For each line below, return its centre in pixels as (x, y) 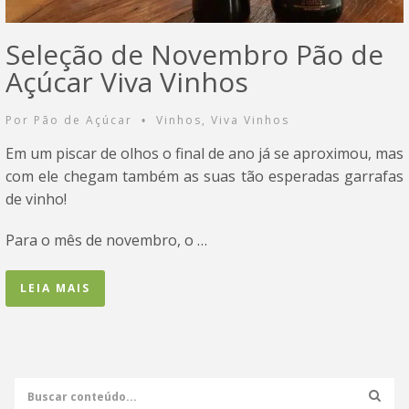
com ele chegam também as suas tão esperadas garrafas (204, 177)
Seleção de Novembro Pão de (194, 55)
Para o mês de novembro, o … (106, 241)
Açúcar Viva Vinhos (127, 82)
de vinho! (36, 199)
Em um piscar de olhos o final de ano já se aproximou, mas (204, 154)
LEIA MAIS (55, 288)
